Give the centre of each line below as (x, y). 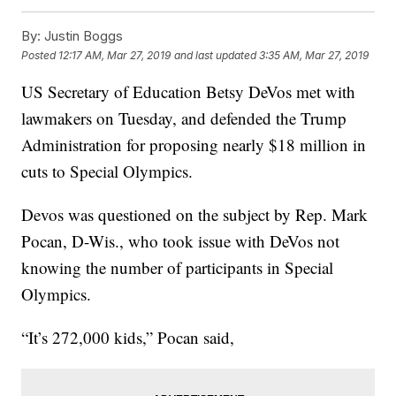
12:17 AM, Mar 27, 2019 (115, 55)
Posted (40, 55)
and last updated (216, 55)
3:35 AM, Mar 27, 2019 (314, 55)
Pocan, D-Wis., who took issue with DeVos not (181, 241)
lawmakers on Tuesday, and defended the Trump (184, 118)
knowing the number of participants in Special (178, 268)
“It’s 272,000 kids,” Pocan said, (128, 338)
